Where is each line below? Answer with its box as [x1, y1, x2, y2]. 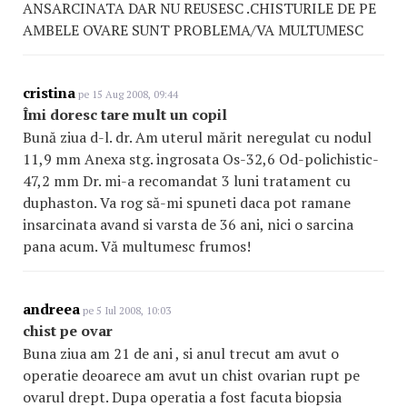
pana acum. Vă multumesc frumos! [23, 236, 251, 256]
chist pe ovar [23, 321, 113, 341]
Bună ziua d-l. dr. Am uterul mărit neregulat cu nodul [23, 127, 372, 147]
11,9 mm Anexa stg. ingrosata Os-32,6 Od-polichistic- [23, 149, 379, 169]
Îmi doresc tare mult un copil [23, 104, 227, 124]
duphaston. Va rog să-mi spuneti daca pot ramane [23, 193, 351, 213]
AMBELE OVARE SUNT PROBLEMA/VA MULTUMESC [23, 20, 363, 40]
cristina [23, 83, 75, 103]
